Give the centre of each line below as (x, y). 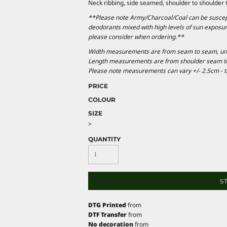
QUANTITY (104, 139)
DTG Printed (107, 205)
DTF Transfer (107, 214)
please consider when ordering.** (136, 36)
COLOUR (102, 99)
